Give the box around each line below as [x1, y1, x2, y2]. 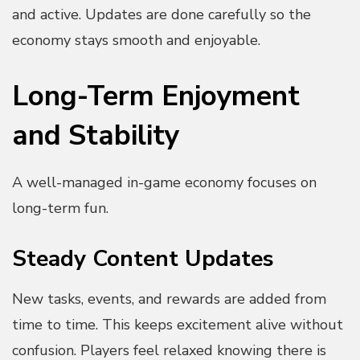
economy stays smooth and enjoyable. [12, 30, 260, 50]
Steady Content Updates [12, 243, 274, 274]
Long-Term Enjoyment [12, 76, 300, 115]
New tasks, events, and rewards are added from [12, 288, 326, 309]
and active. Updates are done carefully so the [12, 4, 311, 24]
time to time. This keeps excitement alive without [12, 314, 343, 334]
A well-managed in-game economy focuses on [12, 172, 317, 192]
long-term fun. [12, 198, 108, 218]
